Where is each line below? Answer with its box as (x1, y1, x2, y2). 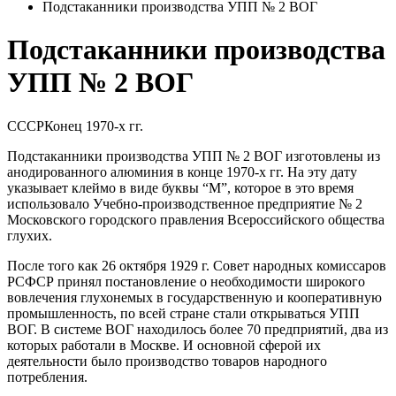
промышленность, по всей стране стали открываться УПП (7, 305, 360, 321)
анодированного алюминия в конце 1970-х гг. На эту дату (7, 164, 357, 179)
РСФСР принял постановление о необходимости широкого (7, 273, 365, 289)
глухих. (7, 227, 52, 243)
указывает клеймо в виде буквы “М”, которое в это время (7, 179, 354, 195)
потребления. (7, 369, 88, 385)
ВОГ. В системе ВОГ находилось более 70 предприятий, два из (7, 321, 388, 337)
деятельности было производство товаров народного (7, 353, 327, 369)
